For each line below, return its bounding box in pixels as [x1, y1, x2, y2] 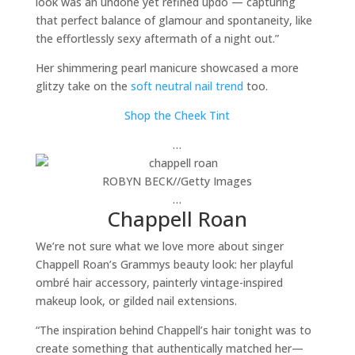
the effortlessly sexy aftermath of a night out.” [35, 31, 279, 46]
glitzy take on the [35, 78, 131, 94]
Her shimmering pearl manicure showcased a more [35, 60, 299, 75]
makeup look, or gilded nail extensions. [35, 293, 237, 308]
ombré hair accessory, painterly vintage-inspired [35, 275, 283, 290]
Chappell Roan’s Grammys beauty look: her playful [35, 257, 293, 272]
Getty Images [181, 174, 253, 189]
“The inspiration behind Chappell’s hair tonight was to [35, 323, 311, 338]
